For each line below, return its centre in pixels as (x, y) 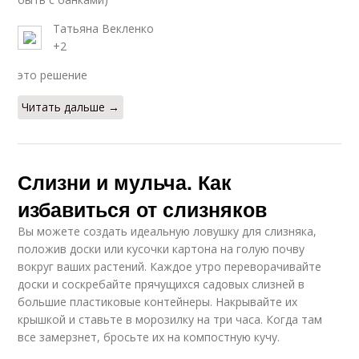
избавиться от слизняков (143, 209)
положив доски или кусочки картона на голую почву (161, 248)
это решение (53, 75)
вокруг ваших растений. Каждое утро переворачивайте (170, 266)
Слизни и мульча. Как (125, 182)
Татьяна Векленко (104, 28)
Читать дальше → (71, 107)
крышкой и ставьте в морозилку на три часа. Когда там (170, 319)
